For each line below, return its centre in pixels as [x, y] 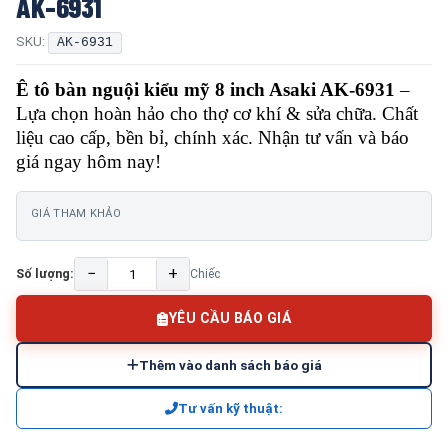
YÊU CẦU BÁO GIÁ [229, 318]
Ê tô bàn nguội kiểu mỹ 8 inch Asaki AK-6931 [205, 89]
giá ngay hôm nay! [88, 161]
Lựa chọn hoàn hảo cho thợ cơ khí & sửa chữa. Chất [217, 113]
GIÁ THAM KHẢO [76, 213]
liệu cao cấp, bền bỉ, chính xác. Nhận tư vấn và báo [212, 137]
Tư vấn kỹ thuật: [230, 408]
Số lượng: [45, 273]
